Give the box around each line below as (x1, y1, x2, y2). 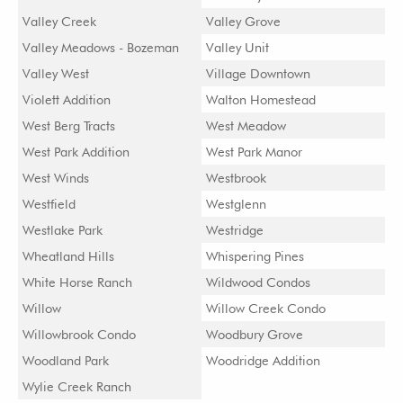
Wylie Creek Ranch (22, 379, 131, 394)
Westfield (22, 196, 76, 211)
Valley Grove (206, 13, 281, 29)
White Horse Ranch (22, 274, 132, 290)
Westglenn (206, 196, 266, 211)
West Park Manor (206, 144, 302, 159)
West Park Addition (22, 144, 130, 159)
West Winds (22, 170, 89, 185)
